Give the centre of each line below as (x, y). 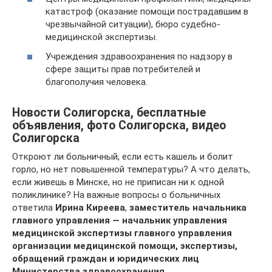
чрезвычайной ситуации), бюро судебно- (133, 24)
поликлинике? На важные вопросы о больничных (116, 195)
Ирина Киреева (90, 207)
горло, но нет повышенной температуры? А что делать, (131, 169)
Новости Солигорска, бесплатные (109, 112)
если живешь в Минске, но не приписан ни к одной (118, 182)
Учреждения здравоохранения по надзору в (139, 56)
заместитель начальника (188, 207)
